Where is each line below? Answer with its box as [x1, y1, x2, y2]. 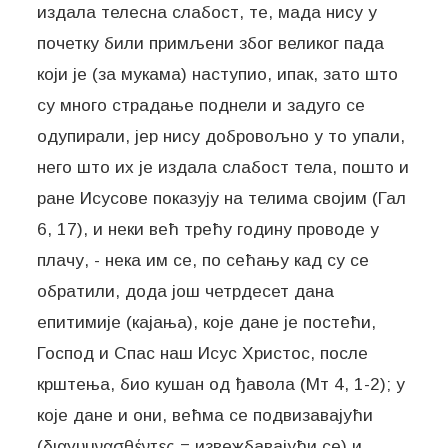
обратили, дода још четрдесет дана [37, 280, 335, 301]
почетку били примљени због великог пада [37, 32, 385, 53]
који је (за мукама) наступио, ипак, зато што [37, 63, 399, 84]
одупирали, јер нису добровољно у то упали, [37, 125, 406, 146]
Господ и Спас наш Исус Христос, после [37, 342, 369, 363]
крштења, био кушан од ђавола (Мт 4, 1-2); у [37, 373, 406, 394]
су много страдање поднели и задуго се [37, 94, 366, 115]
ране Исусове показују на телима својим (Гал [37, 187, 407, 208]
